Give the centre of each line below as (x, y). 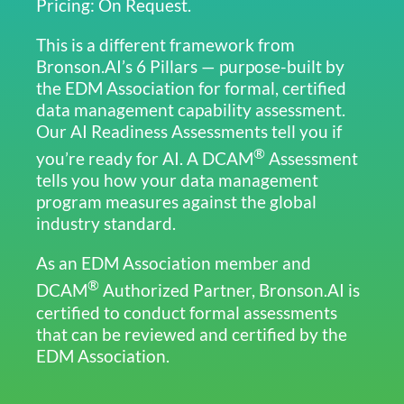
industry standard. (106, 224)
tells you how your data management (177, 181)
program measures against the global (176, 202)
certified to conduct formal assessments (186, 312)
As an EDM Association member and (173, 264)
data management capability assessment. (190, 110)
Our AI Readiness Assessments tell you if (188, 132)
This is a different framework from (165, 46)
